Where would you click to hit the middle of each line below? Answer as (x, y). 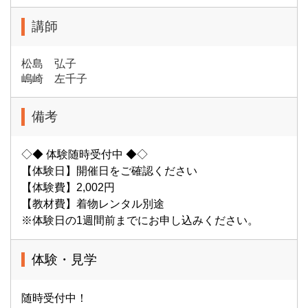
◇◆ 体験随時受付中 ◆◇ (85, 154)
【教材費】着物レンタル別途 (93, 203)
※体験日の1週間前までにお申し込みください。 (140, 220)
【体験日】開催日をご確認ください (109, 170)
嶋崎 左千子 (54, 78)
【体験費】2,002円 (68, 187)
